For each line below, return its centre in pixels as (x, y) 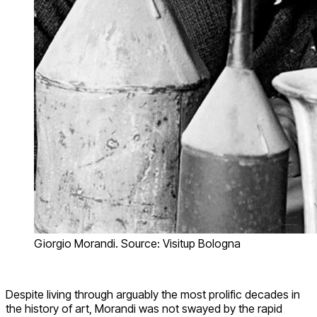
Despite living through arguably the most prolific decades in (153, 294)
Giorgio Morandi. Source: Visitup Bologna (137, 243)
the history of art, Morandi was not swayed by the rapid (144, 308)
